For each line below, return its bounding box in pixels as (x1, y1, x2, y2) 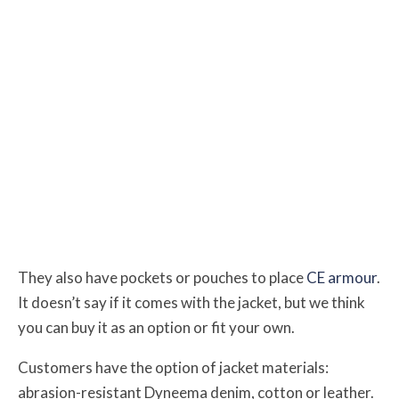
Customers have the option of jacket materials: (18, 358, 329, 378)
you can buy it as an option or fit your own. (18, 318, 297, 338)
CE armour (306, 268, 377, 288)
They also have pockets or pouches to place (18, 268, 306, 288)
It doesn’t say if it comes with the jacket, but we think (18, 293, 365, 313)
